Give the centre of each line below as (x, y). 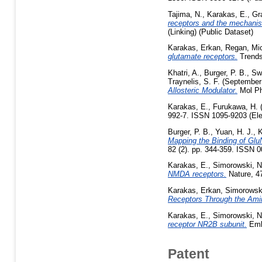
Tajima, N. (185, 14)
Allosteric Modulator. (203, 91)
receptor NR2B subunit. (207, 225)
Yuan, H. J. (234, 132)
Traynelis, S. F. (194, 82)
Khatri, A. (184, 73)
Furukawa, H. (235, 106)
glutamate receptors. (203, 57)
